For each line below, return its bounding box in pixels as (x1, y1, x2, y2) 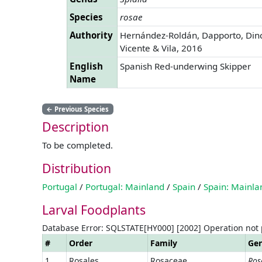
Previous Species (53, 104, 109, 113)
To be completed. (42, 139, 113, 151)
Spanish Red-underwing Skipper (120, 60, 251, 72)
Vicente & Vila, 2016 (120, 42, 202, 54)
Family (150, 237, 177, 249)
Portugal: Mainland (85, 180, 164, 192)
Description (42, 118, 109, 135)
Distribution (42, 159, 111, 177)
